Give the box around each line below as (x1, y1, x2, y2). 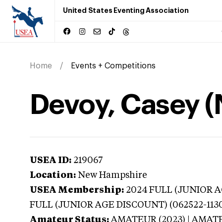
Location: (30, 171, 76, 180)
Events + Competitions (71, 62, 156, 70)
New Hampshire (78, 171, 147, 180)
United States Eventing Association (63, 7, 189, 14)
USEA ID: (30, 156, 71, 165)
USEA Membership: (30, 186, 124, 195)
